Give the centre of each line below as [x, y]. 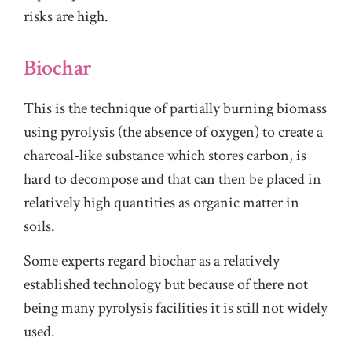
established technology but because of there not [166, 285]
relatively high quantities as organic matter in [161, 202]
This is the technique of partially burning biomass [175, 108]
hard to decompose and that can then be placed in [172, 179]
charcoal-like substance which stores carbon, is [165, 155]
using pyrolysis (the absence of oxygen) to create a [173, 132]
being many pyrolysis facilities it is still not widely [176, 308]
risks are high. [66, 16]
